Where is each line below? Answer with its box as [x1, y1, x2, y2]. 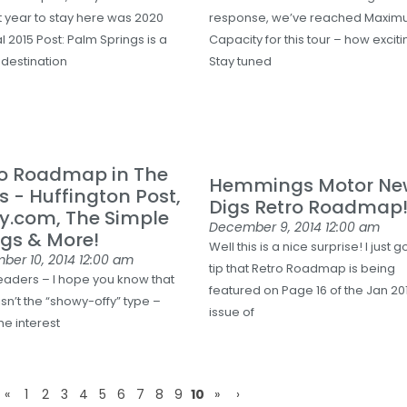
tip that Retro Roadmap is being [209, 260, 396, 277]
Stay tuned [209, 53, 273, 70]
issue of [209, 303, 255, 321]
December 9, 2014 [209, 218, 326, 236]
